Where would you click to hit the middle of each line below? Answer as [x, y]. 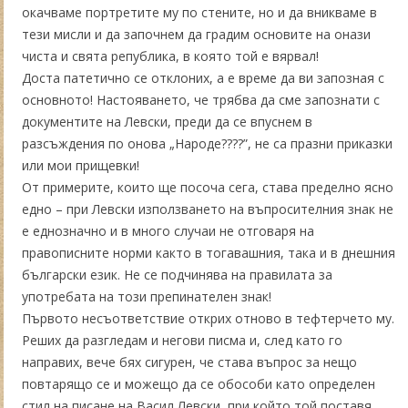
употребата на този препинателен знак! [147, 296]
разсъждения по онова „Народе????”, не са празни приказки [207, 143]
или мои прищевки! [81, 165]
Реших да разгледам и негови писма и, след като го [182, 340]
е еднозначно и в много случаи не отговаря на [168, 230]
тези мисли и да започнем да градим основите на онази [196, 34]
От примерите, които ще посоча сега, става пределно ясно [208, 187]
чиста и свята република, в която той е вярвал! [170, 56]
